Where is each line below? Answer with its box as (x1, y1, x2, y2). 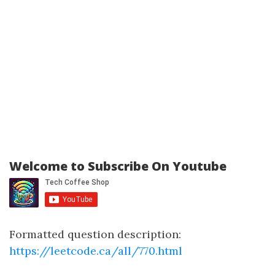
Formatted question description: (9, 227, 181, 241)
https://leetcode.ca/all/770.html (9, 244, 182, 258)
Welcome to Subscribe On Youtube (9, 158, 227, 174)
